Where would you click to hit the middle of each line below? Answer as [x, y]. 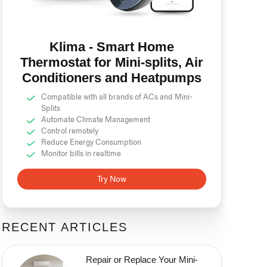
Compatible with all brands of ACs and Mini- [117, 97]
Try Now [111, 179]
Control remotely [69, 131]
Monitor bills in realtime [81, 154]
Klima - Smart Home [111, 47]
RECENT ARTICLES [64, 227]
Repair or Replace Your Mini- [142, 259]
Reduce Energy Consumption [91, 143]
